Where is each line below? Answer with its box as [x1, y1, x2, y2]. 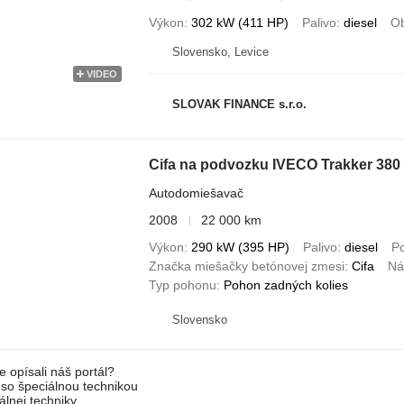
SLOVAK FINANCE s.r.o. [171, 96, 307, 111]
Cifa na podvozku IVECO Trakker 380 [148, 157, 400, 172]
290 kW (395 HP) [190, 240, 289, 254]
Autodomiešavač [148, 186, 243, 200]
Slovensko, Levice [171, 45, 269, 59]
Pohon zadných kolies [223, 278, 348, 292]
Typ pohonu [148, 278, 216, 292]
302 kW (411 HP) [190, 15, 289, 30]
